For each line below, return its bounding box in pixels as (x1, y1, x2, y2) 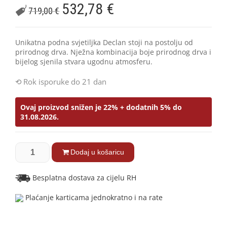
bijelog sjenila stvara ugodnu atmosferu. (15, 56, 153, 66)
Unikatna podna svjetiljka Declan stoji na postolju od (15, 37, 193, 47)
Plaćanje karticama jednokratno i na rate (23, 193, 163, 203)
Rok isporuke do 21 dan (23, 76, 106, 87)
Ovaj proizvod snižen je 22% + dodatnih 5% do (20, 102, 182, 112)
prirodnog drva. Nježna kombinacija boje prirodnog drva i (15, 47, 211, 57)
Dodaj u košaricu (70, 147, 124, 156)
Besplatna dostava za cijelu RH (30, 172, 136, 182)
